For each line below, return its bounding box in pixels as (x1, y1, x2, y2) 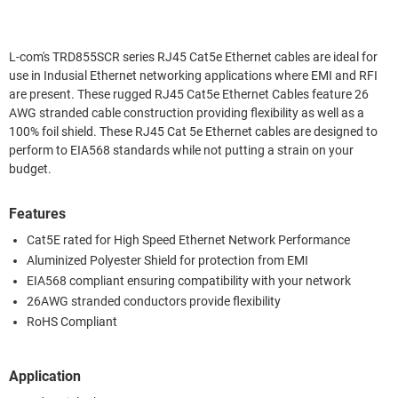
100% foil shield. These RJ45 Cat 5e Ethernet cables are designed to (9, 123, 378, 139)
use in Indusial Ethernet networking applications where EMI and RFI (9, 68, 378, 84)
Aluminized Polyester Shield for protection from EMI (27, 252, 308, 268)
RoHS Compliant (27, 314, 117, 330)
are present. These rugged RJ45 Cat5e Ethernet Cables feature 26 (9, 86, 369, 102)
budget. (9, 161, 52, 177)
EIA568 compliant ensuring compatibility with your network (27, 273, 351, 289)
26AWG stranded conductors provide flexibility (27, 293, 281, 309)
